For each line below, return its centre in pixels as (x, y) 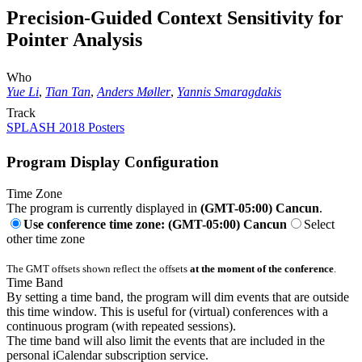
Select (319, 224)
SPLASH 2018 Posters (65, 128)
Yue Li (23, 92)
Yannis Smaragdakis (229, 92)
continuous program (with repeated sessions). (121, 326)
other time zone (46, 238)
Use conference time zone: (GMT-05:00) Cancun (155, 224)
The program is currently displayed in (103, 208)
